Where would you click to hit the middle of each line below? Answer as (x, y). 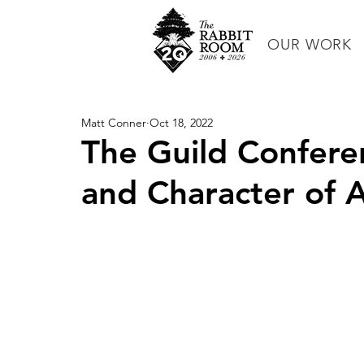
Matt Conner (114, 123)
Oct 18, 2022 (181, 123)
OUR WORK (310, 45)
